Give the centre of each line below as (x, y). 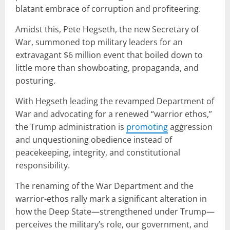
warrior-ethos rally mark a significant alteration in (111, 198)
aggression (190, 127)
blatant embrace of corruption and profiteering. (108, 8)
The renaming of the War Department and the (104, 186)
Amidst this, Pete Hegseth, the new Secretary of (107, 29)
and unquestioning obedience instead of (94, 139)
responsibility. (43, 165)
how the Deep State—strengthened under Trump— (115, 211)
